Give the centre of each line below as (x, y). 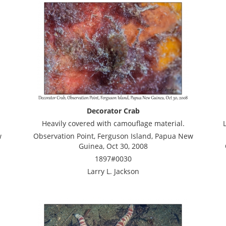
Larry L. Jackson (113, 171)
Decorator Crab (113, 111)
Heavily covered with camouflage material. (113, 123)
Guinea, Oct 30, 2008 (113, 146)
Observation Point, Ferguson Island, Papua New (113, 136)
